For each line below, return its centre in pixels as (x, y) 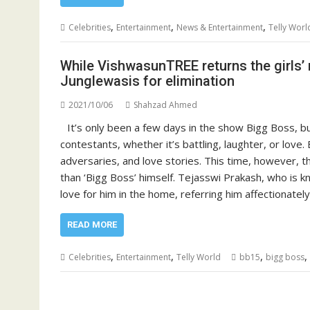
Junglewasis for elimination (147, 81)
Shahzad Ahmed (165, 104)
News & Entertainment (220, 27)
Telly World (199, 257)
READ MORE (92, 224)
